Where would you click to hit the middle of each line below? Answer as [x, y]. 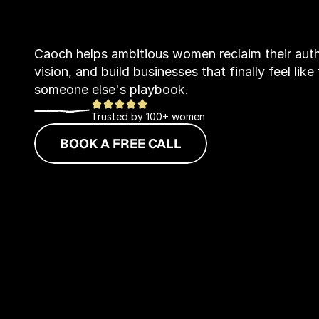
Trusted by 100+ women [148, 116]
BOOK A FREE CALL [121, 143]
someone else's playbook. [111, 89]
